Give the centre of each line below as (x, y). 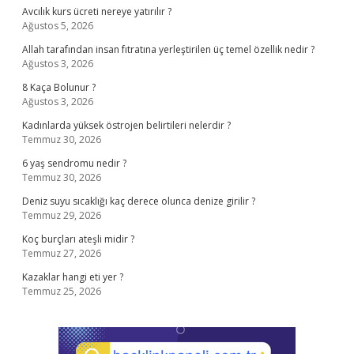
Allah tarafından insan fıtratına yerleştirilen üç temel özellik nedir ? (168, 49)
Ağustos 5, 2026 (58, 26)
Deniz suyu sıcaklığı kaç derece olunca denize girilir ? (139, 201)
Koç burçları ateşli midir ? (78, 239)
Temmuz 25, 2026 (62, 291)
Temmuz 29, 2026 (62, 215)
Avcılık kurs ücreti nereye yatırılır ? (97, 11)
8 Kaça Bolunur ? (59, 87)
